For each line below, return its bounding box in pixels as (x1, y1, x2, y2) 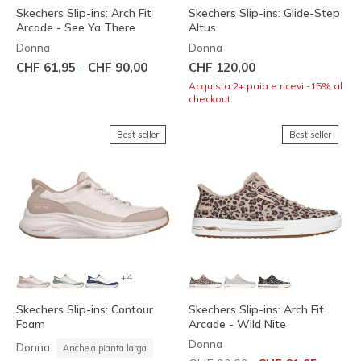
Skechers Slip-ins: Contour (16, 301, 153, 317)
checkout (189, 92, 230, 105)
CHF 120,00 (189, 59, 255, 75)
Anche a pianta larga (63, 342, 147, 354)
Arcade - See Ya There (16, 19, 135, 35)
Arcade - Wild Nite (189, 316, 286, 331)
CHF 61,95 (16, 59, 79, 75)
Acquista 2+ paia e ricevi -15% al (189, 79, 342, 92)
